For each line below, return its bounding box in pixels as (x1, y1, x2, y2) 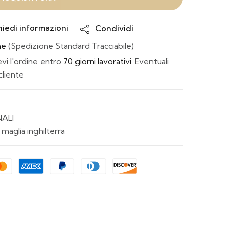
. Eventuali (131, 56, 169, 66)
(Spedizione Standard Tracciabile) (6, 41, 134, 51)
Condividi (93, 23, 134, 33)
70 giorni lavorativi (61, 56, 131, 66)
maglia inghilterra (2, 125, 65, 136)
